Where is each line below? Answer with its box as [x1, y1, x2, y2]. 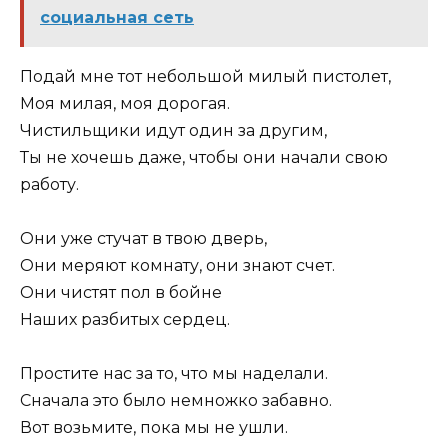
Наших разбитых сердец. [20, 310, 230, 330]
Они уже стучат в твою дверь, [20, 229, 267, 249]
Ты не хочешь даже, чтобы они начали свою [20, 148, 388, 168]
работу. [20, 175, 79, 195]
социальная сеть [40, 8, 194, 28]
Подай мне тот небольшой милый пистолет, [20, 67, 391, 87]
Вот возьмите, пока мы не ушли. [20, 418, 288, 438]
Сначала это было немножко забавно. [20, 391, 332, 411]
